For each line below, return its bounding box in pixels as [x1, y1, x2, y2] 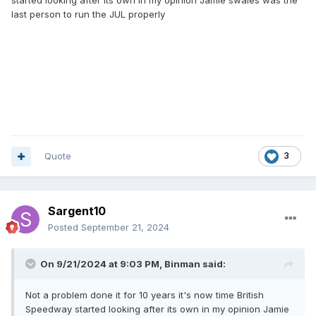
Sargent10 [48, 204, 106, 219]
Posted [48, 221, 81, 233]
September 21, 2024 [81, 221, 169, 233]
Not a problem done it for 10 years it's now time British [25, 289, 264, 301]
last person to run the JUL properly [11, 8, 165, 20]
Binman [164, 258, 200, 270]
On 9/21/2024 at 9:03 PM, [40, 258, 164, 270]
